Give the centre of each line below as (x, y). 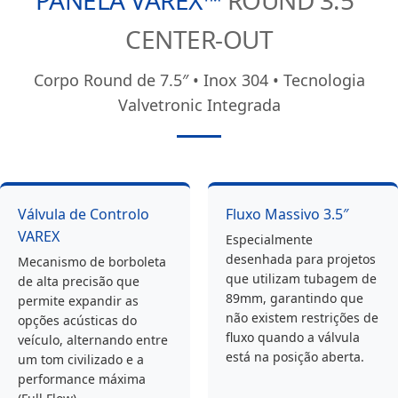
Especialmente (269, 240)
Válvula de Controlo (84, 215)
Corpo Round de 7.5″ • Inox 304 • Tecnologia (199, 80)
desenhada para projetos (301, 259)
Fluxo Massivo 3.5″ (287, 215)
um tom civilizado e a (81, 360)
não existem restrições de (302, 318)
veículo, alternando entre (93, 340)
